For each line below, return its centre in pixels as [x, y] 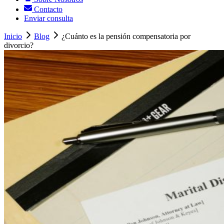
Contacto [47, 9]
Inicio [13, 36]
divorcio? [19, 45]
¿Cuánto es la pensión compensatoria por [126, 36]
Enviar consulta [48, 18]
